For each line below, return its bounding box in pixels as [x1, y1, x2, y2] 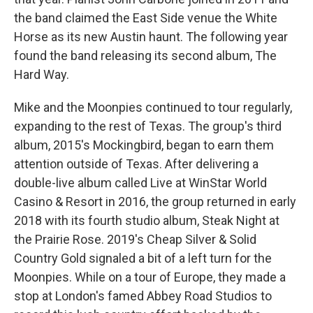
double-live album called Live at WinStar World [14, 175, 267, 190]
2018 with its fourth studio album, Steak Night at [14, 213, 279, 228]
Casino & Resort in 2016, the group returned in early [14, 194, 296, 209]
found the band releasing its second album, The [14, 48, 277, 63]
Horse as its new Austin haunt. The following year [14, 29, 288, 44]
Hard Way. [14, 67, 69, 82]
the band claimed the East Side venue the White [14, 10, 277, 25]
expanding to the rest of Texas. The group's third [14, 119, 282, 133]
